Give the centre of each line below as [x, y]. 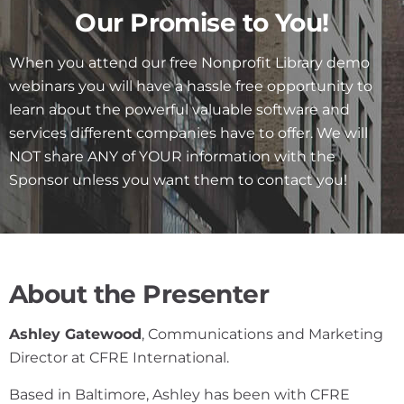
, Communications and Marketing [262, 334]
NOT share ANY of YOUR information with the [172, 156]
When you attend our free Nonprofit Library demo [189, 62]
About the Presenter [139, 293]
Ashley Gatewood [75, 334]
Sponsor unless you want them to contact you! [178, 179]
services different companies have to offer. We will [188, 133]
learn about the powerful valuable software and [179, 109]
